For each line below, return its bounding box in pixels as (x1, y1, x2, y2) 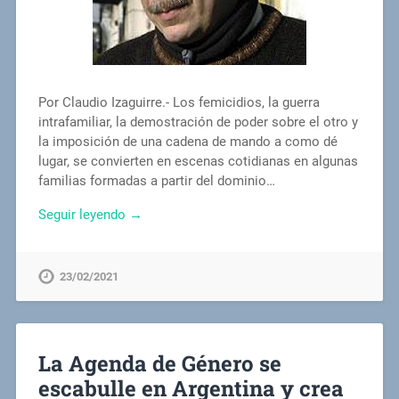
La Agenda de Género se (37, 349, 281, 379)
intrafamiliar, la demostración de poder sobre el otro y (37, 113, 358, 130)
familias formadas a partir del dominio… (37, 172, 275, 189)
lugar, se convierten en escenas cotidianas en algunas (37, 152, 358, 169)
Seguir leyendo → (37, 207, 142, 224)
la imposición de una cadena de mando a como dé (37, 133, 338, 150)
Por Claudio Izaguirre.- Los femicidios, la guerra (37, 94, 320, 110)
